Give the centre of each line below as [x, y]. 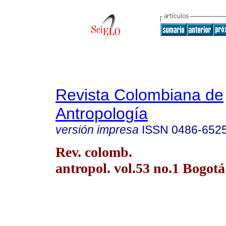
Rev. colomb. [94, 152]
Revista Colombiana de [139, 95]
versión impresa [97, 130]
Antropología [102, 114]
